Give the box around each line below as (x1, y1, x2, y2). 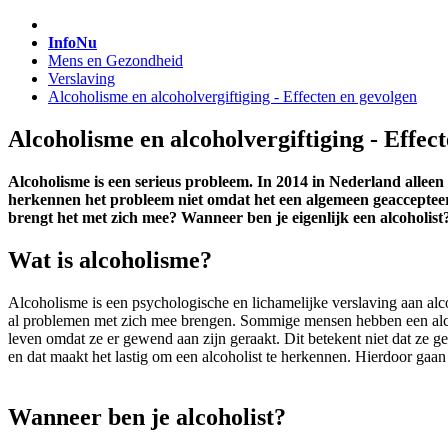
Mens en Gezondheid (48, 52, 183, 69)
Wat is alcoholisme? (8, 246, 212, 273)
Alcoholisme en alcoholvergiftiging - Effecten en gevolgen (48, 88, 417, 105)
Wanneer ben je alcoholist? (8, 403, 286, 430)
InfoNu (48, 34, 97, 51)
